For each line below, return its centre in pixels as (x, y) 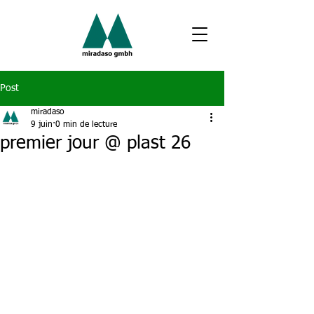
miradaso (48, 112)
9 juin (42, 125)
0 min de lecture (86, 125)
